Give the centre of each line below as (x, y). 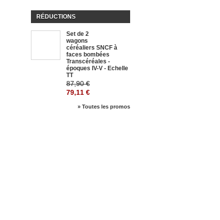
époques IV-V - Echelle (97, 68)
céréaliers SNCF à (92, 48)
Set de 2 (78, 34)
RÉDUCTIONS (56, 17)
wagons (77, 41)
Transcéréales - (88, 61)
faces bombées (88, 55)
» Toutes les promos (104, 107)
